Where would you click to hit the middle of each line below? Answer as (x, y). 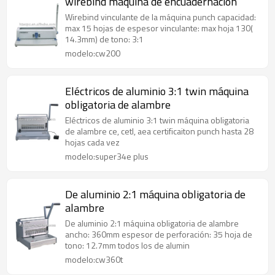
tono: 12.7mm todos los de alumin (127, 245)
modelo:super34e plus (107, 156)
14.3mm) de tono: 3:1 (104, 39)
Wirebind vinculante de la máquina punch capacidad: (161, 17)
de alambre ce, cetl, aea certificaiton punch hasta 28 (159, 131)
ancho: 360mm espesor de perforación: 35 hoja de (159, 234)
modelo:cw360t (94, 259)
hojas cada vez (92, 142)
